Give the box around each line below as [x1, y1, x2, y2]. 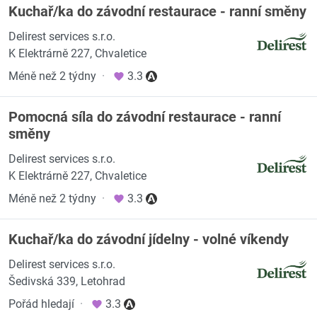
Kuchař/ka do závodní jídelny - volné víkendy [8, 231, 289, 248]
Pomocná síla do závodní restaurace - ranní [8, 108, 281, 125]
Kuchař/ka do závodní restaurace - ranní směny [8, 3, 306, 20]
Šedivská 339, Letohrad [8, 275, 125, 288]
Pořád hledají [8, 297, 74, 311]
